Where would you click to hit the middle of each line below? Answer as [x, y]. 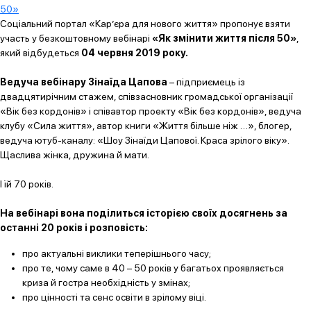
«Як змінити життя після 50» [224, 38]
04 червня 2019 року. [135, 53]
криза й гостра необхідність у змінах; [106, 283]
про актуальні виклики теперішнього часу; [117, 253]
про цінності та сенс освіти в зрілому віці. [114, 297]
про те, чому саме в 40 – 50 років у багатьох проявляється [153, 268]
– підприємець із [206, 82]
